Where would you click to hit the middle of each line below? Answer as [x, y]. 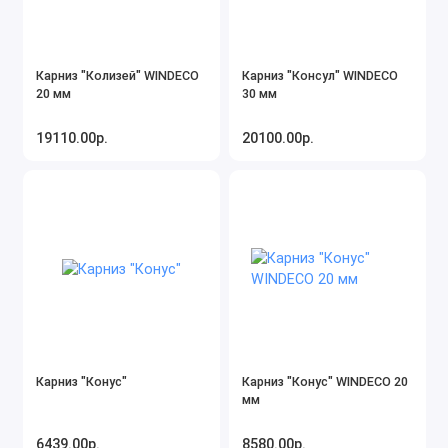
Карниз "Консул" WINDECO [320, 75]
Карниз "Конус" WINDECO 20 [325, 381]
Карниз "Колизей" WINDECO [117, 75]
